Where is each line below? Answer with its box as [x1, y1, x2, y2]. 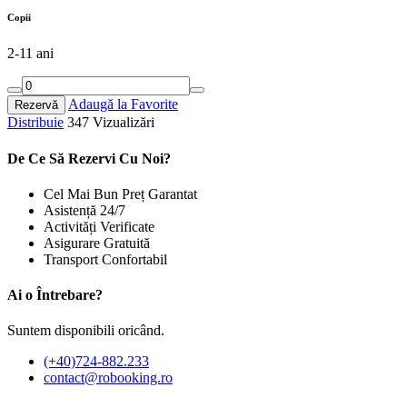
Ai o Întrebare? [7, 287, 103, 303]
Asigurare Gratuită [44, 234, 150, 251]
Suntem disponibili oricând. [7, 323, 164, 339]
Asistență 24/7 [44, 202, 125, 218]
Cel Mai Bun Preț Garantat [44, 185, 197, 202]
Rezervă [15, 98, 58, 113]
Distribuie [7, 114, 64, 131]
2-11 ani [7, 45, 54, 62]
